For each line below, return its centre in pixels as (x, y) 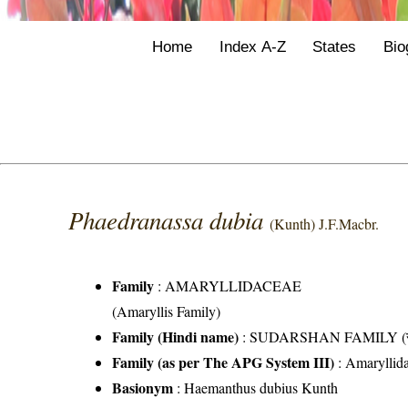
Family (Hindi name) (176, 337)
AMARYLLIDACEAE (234, 286)
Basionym (143, 388)
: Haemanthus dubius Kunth (256, 388)
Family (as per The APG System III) (224, 362)
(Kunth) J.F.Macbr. (325, 224)
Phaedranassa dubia (169, 220)
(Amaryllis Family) (167, 311)
